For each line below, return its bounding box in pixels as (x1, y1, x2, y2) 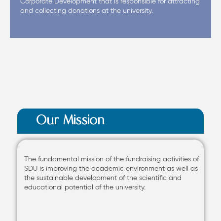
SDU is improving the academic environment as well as (24, 164, 198, 173)
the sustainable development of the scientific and (24, 173, 182, 182)
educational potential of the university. (24, 183, 146, 191)
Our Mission (36, 114, 105, 127)
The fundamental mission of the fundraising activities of (24, 154, 199, 163)
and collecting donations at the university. (20, 6, 153, 15)
